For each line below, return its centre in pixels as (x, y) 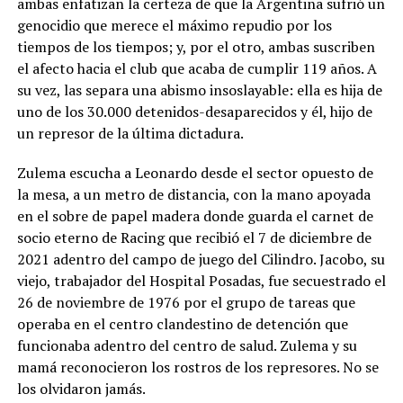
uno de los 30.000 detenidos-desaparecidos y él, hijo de (194, 111)
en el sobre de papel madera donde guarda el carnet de (195, 215)
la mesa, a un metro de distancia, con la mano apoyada (193, 194)
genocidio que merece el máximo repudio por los (174, 25)
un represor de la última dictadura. (130, 133)
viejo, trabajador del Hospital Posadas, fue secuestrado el (201, 280)
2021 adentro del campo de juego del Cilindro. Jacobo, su (201, 259)
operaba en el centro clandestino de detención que (182, 323)
